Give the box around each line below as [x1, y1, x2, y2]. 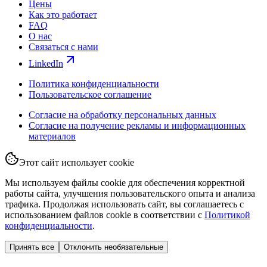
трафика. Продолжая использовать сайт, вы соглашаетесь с [5, 198, 244, 209]
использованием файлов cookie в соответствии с [5, 209, 202, 220]
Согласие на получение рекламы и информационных [29, 120, 246, 131]
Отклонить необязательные [64, 242, 163, 252]
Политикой [204, 209, 250, 220]
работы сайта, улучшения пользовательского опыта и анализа [5, 188, 255, 198]
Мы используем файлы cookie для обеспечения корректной [5, 177, 245, 188]
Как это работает [29, 9, 97, 20]
